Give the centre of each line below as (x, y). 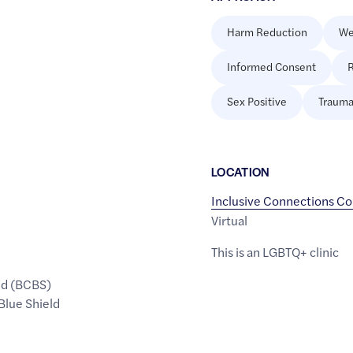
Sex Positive (256, 101)
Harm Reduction (267, 32)
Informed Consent (271, 67)
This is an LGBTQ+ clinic (275, 252)
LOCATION (240, 172)
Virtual (229, 221)
